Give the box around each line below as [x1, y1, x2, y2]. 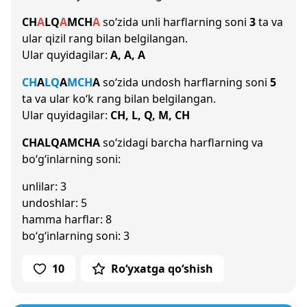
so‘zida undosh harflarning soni [100, 75, 270, 90]
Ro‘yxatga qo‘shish [111, 261, 213, 276]
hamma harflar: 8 [22, 212, 112, 227]
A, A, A [110, 47, 145, 62]
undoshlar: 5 [22, 195, 87, 210]
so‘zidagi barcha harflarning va [100, 135, 263, 150]
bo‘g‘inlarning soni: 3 [22, 228, 130, 243]
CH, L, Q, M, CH [110, 108, 190, 123]
